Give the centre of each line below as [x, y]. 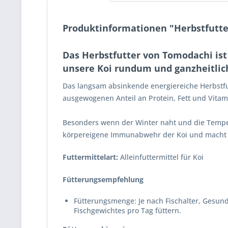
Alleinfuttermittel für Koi [161, 157]
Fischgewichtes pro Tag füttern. [127, 210]
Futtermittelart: [90, 157]
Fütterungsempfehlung [103, 179]
